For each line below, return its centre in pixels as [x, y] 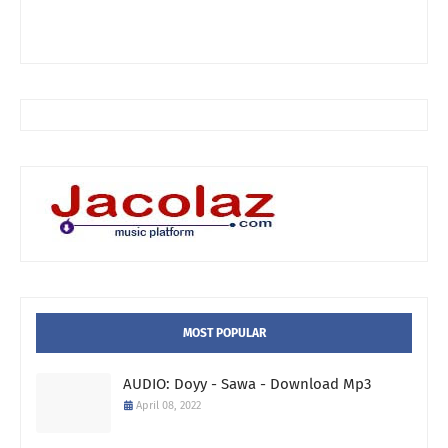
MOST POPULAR [224, 333]
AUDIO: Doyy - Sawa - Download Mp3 [247, 384]
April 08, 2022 [168, 406]
